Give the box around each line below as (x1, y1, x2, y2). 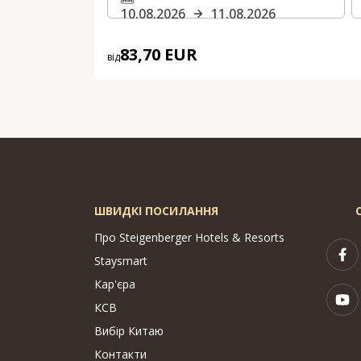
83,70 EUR (120, 44, 197, 66)
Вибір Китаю (94, 323, 164, 339)
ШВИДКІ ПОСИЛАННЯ (94, 203, 218, 219)
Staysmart (94, 253, 147, 269)
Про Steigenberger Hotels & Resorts (94, 230, 284, 246)
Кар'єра (94, 276, 135, 293)
